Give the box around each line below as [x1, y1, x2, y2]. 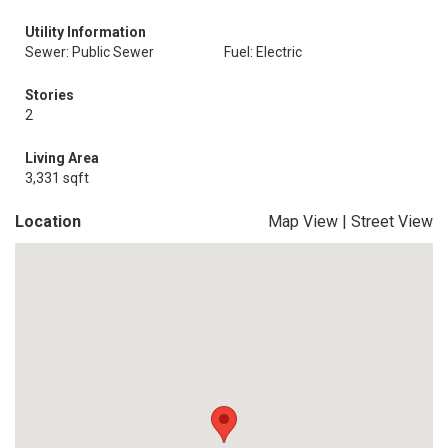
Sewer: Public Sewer [25, 44, 154, 60]
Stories [25, 87, 74, 103]
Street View [351, 212, 433, 231]
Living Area [25, 150, 99, 166]
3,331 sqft [25, 170, 89, 186]
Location [15, 212, 81, 231]
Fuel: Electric [224, 44, 302, 60]
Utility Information [25, 24, 146, 40]
